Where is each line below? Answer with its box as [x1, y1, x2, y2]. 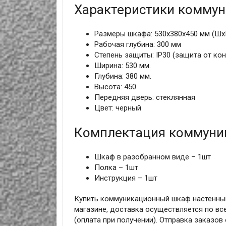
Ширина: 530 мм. [94, 61, 151, 71]
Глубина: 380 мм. [94, 72, 151, 81]
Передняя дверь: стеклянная [94, 93, 195, 102]
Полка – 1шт [94, 163, 138, 173]
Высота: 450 [94, 82, 136, 92]
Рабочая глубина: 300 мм [94, 40, 181, 49]
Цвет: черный [94, 103, 141, 113]
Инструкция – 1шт [94, 174, 157, 183]
